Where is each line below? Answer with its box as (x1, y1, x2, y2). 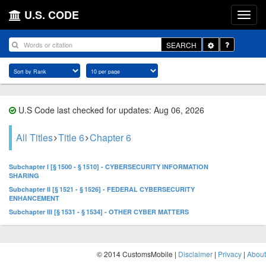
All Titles (16, 131, 53, 144)
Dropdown (213, 49, 247, 59)
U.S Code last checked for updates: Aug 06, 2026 (16, 104, 204, 116)
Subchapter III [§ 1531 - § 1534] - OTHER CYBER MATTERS (9, 207, 189, 216)
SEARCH (166, 39, 197, 50)
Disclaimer (178, 249, 213, 259)
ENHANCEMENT (9, 194, 59, 202)
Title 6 (58, 131, 84, 144)
